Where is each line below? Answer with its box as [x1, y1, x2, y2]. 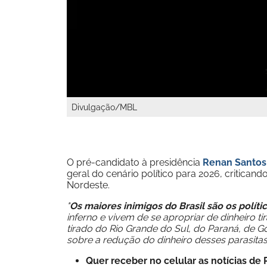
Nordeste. [67, 179, 112, 191]
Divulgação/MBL [72, 102, 137, 112]
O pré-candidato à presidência [67, 157, 203, 168]
